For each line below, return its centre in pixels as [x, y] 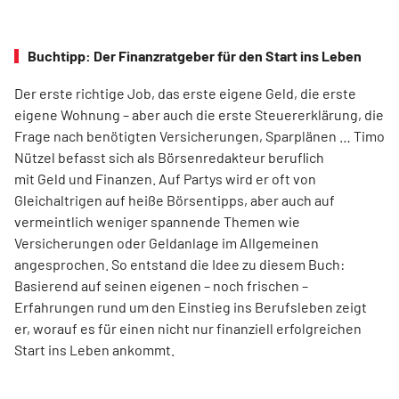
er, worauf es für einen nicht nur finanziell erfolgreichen [188, 329]
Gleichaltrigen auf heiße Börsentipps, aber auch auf [175, 200]
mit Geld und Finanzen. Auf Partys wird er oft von [165, 179]
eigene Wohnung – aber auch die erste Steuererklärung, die [199, 115]
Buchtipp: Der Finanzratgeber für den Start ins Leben [195, 56]
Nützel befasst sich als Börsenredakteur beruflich [171, 158]
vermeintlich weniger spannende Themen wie [157, 222]
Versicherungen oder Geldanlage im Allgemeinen [167, 243]
